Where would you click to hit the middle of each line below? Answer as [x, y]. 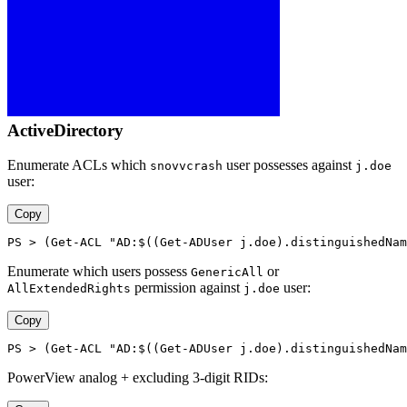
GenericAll [227, 273]
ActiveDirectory [65, 130]
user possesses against [289, 165]
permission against [187, 288]
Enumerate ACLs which [79, 165]
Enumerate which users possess [99, 272]
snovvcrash [186, 166]
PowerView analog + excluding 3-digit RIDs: [138, 378]
